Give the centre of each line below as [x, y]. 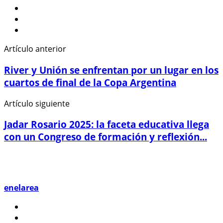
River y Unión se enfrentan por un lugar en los [111, 70]
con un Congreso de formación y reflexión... [106, 137]
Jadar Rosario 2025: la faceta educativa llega [107, 124]
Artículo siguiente [37, 103]
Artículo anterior [35, 49]
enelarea [21, 188]
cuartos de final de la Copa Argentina [90, 82]
